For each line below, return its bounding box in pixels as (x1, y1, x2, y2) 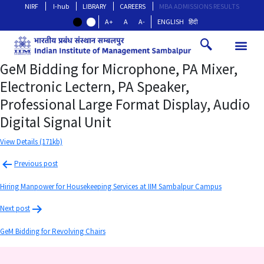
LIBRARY (82, 2, 106, 11)
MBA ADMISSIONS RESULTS (159, 2, 239, 11)
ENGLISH (157, 17, 184, 26)
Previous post (14, 159, 58, 169)
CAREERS (120, 2, 146, 11)
